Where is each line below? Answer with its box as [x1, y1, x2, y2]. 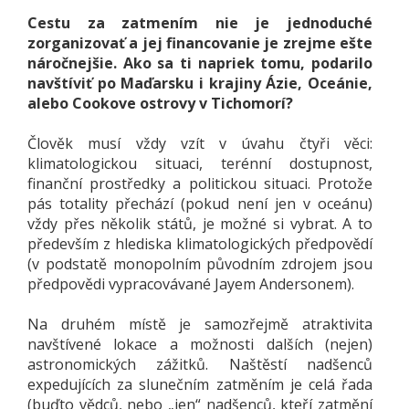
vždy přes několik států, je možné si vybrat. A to [27, 213, 372, 234]
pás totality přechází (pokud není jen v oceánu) [27, 193, 372, 214]
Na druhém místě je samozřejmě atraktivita [27, 313, 372, 334]
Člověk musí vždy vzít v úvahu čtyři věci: [27, 132, 372, 153]
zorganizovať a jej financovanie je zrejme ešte [27, 32, 372, 53]
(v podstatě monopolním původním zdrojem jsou [27, 253, 372, 274]
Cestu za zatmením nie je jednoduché [27, 12, 372, 33]
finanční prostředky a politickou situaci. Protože [27, 173, 372, 194]
